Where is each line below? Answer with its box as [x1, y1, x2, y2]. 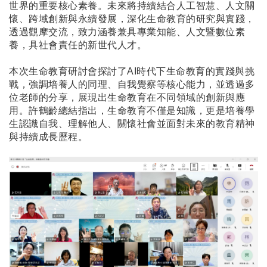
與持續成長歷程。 [9, 132, 88, 142]
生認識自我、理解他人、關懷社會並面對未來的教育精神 [9, 119, 255, 129]
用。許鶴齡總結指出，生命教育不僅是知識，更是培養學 [9, 105, 255, 116]
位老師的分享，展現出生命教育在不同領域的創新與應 [9, 92, 245, 103]
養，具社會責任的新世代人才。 [9, 40, 147, 51]
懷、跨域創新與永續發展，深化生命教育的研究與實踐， [9, 14, 255, 24]
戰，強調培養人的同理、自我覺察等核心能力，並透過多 [9, 79, 255, 90]
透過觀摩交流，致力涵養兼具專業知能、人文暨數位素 [9, 27, 245, 38]
